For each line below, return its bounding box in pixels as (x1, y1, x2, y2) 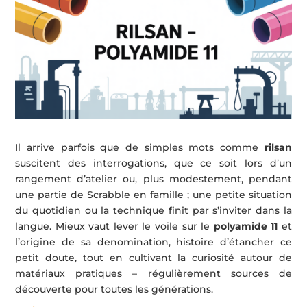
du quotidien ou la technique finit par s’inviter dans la (15, 204, 292, 217)
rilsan (264, 141, 292, 154)
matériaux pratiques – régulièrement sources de (15, 267, 292, 280)
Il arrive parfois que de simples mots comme (15, 141, 265, 154)
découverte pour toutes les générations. (15, 283, 214, 296)
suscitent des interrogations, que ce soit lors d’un (15, 157, 292, 170)
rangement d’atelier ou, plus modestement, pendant (15, 173, 292, 186)
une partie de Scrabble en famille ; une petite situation (15, 188, 292, 201)
